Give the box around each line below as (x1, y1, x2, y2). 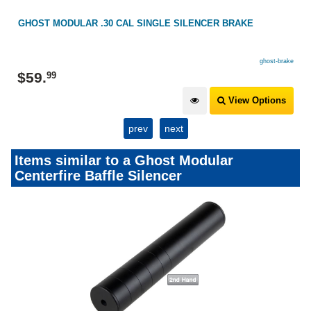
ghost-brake (260, 58, 294, 65)
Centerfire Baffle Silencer (15, 168, 182, 184)
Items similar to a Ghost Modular (15, 153, 233, 169)
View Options (226, 95, 286, 106)
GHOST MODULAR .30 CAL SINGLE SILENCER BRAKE (18, 18, 253, 29)
